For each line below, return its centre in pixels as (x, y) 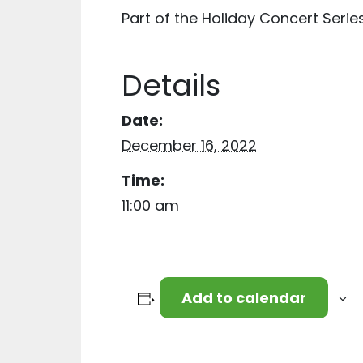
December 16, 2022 (189, 145)
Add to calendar (243, 298)
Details (171, 85)
